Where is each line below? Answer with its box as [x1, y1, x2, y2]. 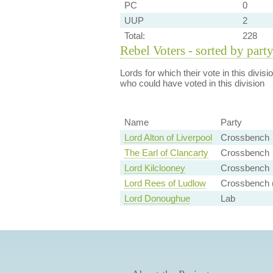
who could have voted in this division [119, 78, 264, 88]
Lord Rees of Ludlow [124, 178, 206, 189]
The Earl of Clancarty [124, 147, 208, 158]
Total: [124, 30, 145, 41]
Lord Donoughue [124, 193, 190, 204]
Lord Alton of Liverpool [124, 132, 212, 143]
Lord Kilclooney [124, 163, 185, 174]
